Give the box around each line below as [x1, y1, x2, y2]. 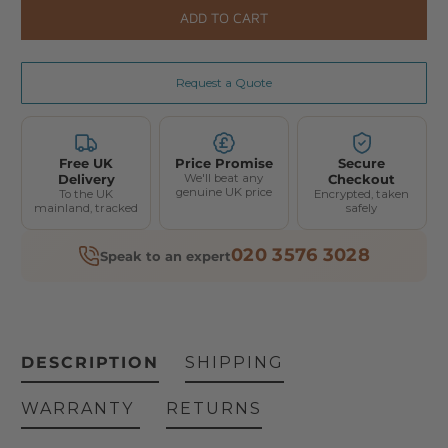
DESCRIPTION [20, 352, 159, 372]
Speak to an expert [100, 247, 232, 264]
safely [346, 200, 378, 215]
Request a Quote [176, 74, 272, 90]
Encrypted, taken [314, 186, 410, 201]
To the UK [59, 186, 114, 201]
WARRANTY [20, 398, 140, 418]
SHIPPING [184, 352, 284, 372]
